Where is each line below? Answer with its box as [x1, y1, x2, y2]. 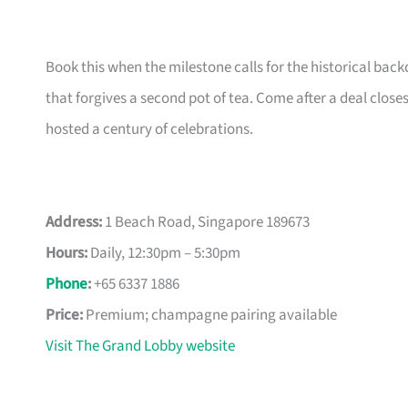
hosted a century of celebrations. [46, 118, 253, 141]
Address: [46, 211, 102, 234]
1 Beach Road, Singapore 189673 [102, 211, 310, 234]
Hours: [46, 242, 87, 265]
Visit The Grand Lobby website [46, 335, 235, 358]
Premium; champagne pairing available [83, 304, 337, 327]
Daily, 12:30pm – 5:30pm [87, 242, 240, 265]
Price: [46, 304, 83, 327]
